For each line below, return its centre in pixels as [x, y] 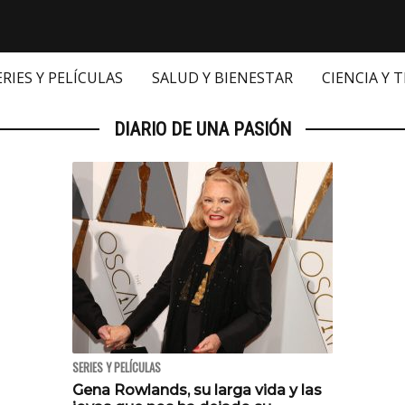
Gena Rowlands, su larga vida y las [197, 391]
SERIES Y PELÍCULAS [117, 368]
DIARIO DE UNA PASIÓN [202, 130]
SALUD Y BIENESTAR [222, 78]
